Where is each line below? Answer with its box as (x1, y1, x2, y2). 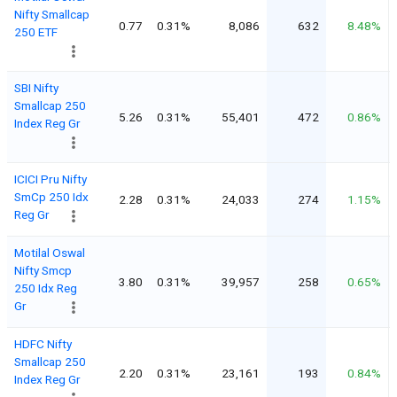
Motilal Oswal (14, 245, 85, 260)
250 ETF (14, 24, 58, 39)
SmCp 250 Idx (14, 189, 89, 204)
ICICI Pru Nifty (14, 171, 87, 186)
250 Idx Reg (14, 280, 77, 295)
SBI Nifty (14, 80, 58, 95)
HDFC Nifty (14, 336, 72, 351)
